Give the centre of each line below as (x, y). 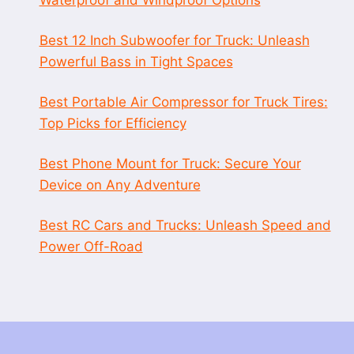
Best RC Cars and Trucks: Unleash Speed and (185, 225)
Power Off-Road (91, 246)
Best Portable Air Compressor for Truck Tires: (183, 102)
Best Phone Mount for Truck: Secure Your (170, 163)
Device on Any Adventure (120, 185)
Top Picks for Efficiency (113, 123)
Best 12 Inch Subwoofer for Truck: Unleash (174, 40)
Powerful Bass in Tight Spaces (136, 61)
